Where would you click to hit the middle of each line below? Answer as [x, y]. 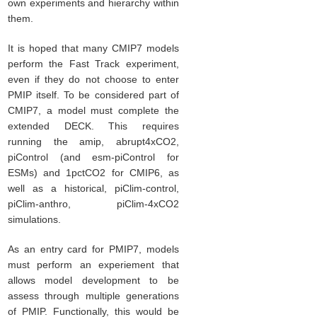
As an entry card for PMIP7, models [93, 249]
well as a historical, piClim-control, [93, 189]
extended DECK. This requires [93, 126]
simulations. [34, 220]
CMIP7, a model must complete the [93, 111]
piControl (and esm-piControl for [93, 157]
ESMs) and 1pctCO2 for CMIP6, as [93, 173]
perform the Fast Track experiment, [93, 64]
